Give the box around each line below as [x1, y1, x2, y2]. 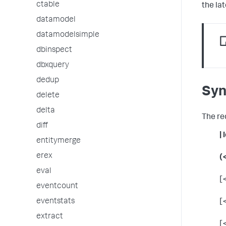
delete [36, 92, 60, 100]
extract [36, 213, 63, 221]
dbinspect [36, 46, 72, 54]
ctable [36, 1, 60, 9]
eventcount [36, 183, 78, 191]
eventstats [36, 198, 75, 206]
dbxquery [36, 62, 69, 70]
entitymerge [36, 137, 81, 145]
